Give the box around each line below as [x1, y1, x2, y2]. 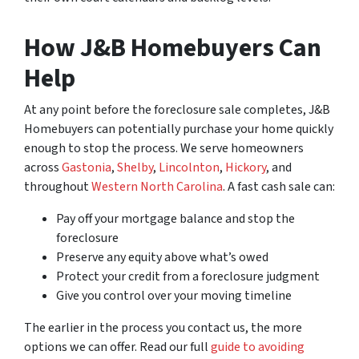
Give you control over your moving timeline [56, 287, 292, 305]
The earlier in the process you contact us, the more [24, 319, 302, 337]
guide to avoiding [211, 338, 305, 357]
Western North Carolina [91, 178, 223, 196]
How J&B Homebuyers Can [24, 30, 321, 67]
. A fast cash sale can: [223, 178, 335, 196]
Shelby [117, 159, 153, 177]
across [24, 159, 62, 177]
